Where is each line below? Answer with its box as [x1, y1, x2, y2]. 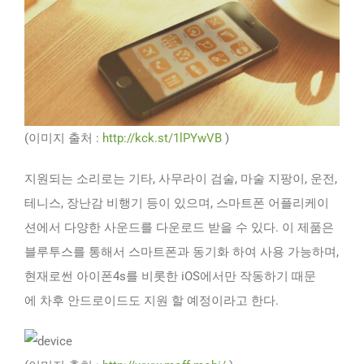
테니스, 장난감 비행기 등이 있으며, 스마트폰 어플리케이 [24, 195, 329, 210]
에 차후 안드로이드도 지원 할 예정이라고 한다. [24, 292, 279, 308]
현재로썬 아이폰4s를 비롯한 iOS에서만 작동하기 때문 [24, 268, 316, 284]
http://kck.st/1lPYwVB [102, 130, 222, 145]
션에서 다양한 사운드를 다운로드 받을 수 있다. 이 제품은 [24, 219, 334, 235]
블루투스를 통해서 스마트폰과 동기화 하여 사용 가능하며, [24, 244, 339, 259]
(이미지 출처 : [24, 130, 102, 145]
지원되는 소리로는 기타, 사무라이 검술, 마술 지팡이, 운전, [24, 171, 337, 186]
